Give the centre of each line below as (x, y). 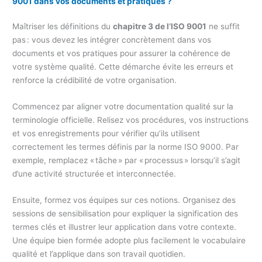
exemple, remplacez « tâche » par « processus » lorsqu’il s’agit (127, 160)
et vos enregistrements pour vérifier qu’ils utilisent (106, 133)
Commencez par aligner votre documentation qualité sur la (123, 106)
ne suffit (223, 27)
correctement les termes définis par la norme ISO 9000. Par (126, 146)
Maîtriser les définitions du (63, 27)
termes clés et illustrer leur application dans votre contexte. (125, 227)
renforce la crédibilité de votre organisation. (95, 80)
